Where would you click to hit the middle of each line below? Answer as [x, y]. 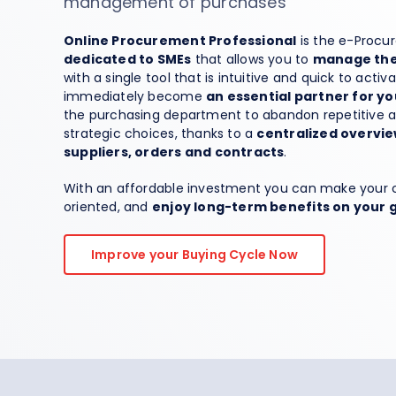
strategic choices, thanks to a [160, 134]
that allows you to [252, 60]
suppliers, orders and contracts [174, 152]
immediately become [134, 97]
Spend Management [173, 18]
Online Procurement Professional [180, 41]
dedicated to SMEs [127, 60]
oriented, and [107, 207]
